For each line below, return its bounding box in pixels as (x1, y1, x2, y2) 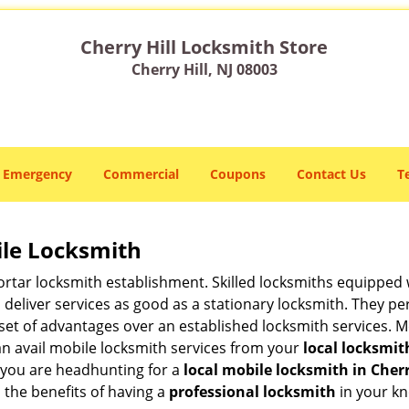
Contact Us (297, 165, 366, 183)
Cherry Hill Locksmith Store (80, 35, 329, 59)
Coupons (210, 165, 266, 183)
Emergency (3, 165, 72, 183)
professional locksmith (169, 382, 336, 402)
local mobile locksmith (184, 360, 349, 380)
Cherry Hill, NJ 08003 (131, 59, 278, 79)
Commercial (103, 165, 179, 183)
